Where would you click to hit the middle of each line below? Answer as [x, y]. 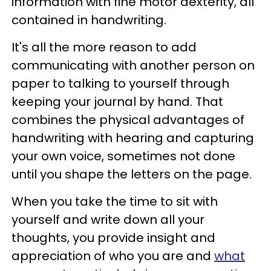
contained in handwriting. [89, 20]
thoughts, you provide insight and [113, 237]
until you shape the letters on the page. [132, 174]
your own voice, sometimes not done [123, 156]
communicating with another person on [133, 65]
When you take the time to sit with [115, 201]
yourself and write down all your [108, 219]
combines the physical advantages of [128, 119]
